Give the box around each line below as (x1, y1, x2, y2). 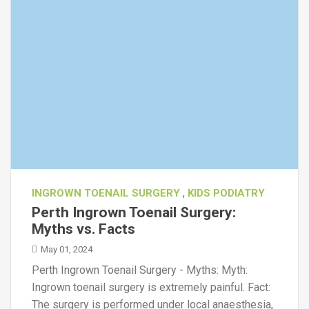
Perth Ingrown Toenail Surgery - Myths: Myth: (32, 263, 248, 277)
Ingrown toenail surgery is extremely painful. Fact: (32, 281, 270, 294)
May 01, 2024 (41, 244, 92, 255)
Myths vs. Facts (32, 221, 135, 237)
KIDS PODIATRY (188, 187, 265, 199)
